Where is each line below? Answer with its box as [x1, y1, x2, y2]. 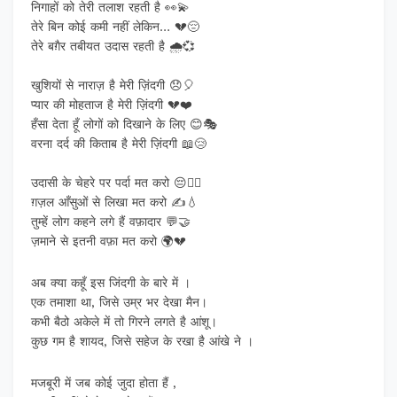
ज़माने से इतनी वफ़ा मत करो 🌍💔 [31, 234, 186, 249]
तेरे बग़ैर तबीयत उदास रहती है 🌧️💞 [31, 39, 195, 54]
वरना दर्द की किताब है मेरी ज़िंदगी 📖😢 [31, 136, 206, 152]
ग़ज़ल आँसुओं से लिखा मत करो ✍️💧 [31, 195, 198, 210]
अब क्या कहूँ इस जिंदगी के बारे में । [31, 276, 191, 291]
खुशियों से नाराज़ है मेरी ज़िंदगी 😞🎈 [31, 78, 195, 93]
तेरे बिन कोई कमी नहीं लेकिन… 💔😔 [31, 19, 199, 35]
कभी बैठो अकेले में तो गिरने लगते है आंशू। [31, 315, 217, 330]
